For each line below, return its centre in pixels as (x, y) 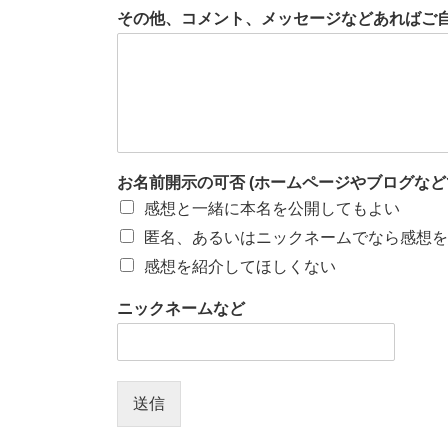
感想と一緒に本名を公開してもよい (272, 208)
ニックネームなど (181, 308)
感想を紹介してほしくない (240, 266)
